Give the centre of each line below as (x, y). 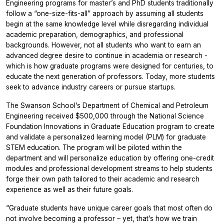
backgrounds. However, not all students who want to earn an (103, 45)
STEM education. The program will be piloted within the (94, 147)
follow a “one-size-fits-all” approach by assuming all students (105, 13)
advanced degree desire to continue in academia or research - (107, 55)
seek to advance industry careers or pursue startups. (91, 87)
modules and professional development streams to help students (109, 168)
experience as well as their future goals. (69, 189)
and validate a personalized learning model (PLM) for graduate (106, 137)
